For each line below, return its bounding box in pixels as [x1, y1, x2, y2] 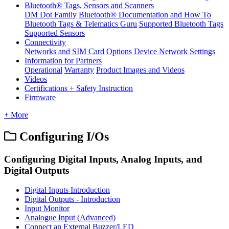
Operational [25, 65, 62, 74]
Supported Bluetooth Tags [139, 19, 223, 28]
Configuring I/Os [19, 129, 109, 143]
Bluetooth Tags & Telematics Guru [25, 19, 137, 28]
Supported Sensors [25, 28, 85, 37]
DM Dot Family [25, 10, 77, 19]
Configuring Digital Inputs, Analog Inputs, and [4, 153, 202, 165]
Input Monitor [25, 204, 70, 213]
